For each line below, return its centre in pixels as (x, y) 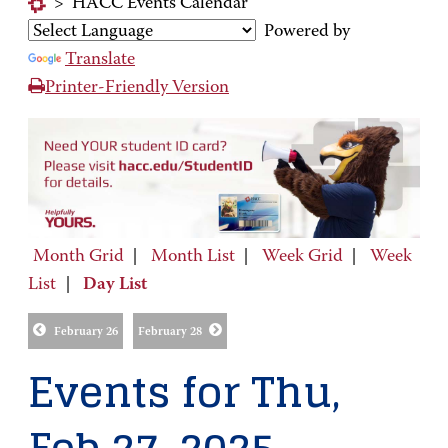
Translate (100, 60)
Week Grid (302, 256)
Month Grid (78, 256)
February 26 (85, 332)
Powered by (303, 32)
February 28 (169, 332)
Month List (192, 256)
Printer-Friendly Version (137, 88)
